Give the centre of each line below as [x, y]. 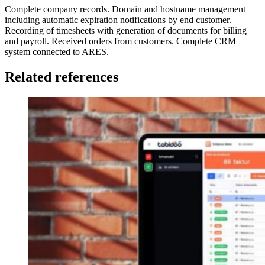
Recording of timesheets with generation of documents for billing [126, 31]
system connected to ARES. [57, 52]
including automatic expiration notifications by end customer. [118, 20]
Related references [62, 77]
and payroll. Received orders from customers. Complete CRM [120, 41]
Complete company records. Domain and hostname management [125, 9]
